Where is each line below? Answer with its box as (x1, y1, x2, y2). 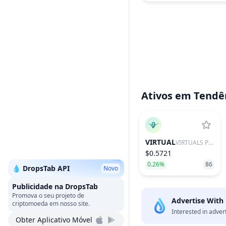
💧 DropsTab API (12, 163, 70, 173)
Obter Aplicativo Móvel (16, 215, 92, 224)
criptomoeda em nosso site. (12, 199, 90, 208)
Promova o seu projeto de (12, 191, 84, 200)
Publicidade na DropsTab (12, 182, 98, 191)
